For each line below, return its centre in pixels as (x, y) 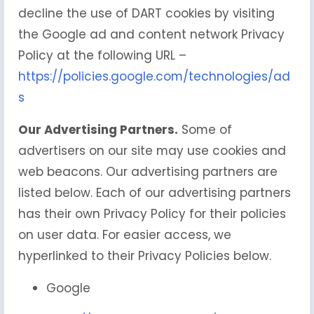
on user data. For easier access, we (125, 235)
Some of (205, 130)
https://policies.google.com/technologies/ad (154, 76)
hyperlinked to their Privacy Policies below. (145, 256)
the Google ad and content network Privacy (151, 34)
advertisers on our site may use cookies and (152, 151)
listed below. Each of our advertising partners (155, 193)
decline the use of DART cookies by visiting (146, 13)
